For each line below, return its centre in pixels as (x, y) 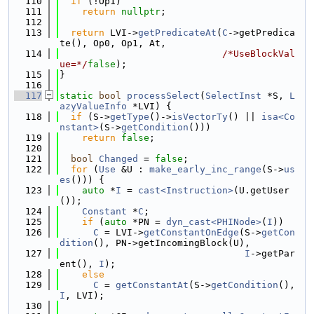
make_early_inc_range (205, 169)
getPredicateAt (177, 33)
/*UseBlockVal (259, 54)
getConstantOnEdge (191, 232)
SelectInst (233, 96)
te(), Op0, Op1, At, (113, 43)
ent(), (79, 264)
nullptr (141, 12)
